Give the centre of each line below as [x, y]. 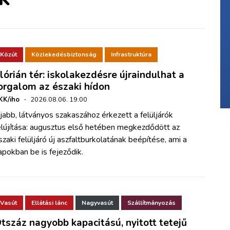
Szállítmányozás [152, 203]
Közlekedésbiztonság [64, 55]
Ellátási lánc [50, 203]
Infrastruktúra [131, 55]
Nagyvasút [98, 203]
